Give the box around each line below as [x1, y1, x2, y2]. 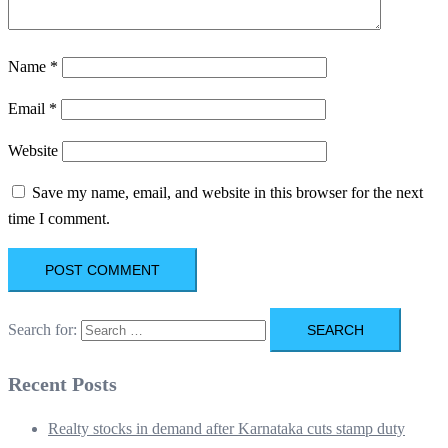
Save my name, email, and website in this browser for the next [32, 183, 423, 201]
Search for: [8, 320, 77, 338]
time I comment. [8, 209, 110, 227]
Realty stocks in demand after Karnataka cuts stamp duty [48, 419, 405, 437]
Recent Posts [8, 372, 117, 395]
